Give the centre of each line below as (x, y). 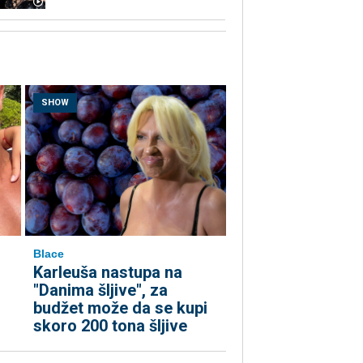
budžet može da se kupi (120, 308)
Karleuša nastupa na (108, 273)
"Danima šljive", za (100, 290)
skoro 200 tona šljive (110, 326)
